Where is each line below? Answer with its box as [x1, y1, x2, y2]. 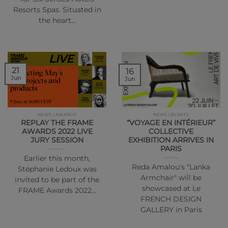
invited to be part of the [15, 175, 99, 184]
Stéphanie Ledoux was [17, 164, 97, 173]
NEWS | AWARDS [37, 111, 77, 117]
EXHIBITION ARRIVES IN [128, 135, 214, 144]
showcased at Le [141, 184, 201, 192]
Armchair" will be [140, 173, 202, 182]
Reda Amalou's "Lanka [132, 162, 210, 171]
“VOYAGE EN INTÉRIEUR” [127, 118, 215, 127]
